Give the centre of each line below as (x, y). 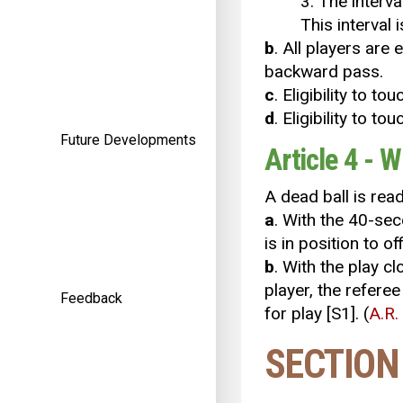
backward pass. (323, 72)
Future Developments (128, 140)
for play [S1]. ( (316, 314)
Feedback (91, 299)
